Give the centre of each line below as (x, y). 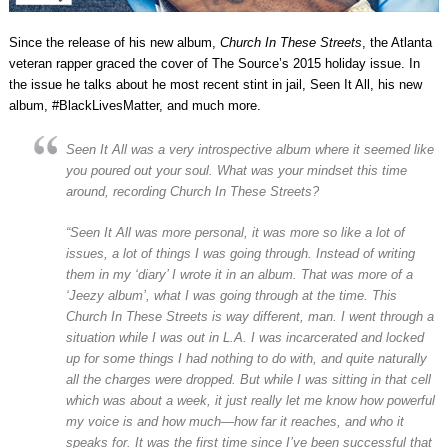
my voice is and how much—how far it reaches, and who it (234, 421)
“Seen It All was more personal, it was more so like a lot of (235, 232)
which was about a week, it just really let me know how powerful (250, 400)
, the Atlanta (396, 42)
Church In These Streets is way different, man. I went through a (249, 316)
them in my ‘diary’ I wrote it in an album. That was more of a (239, 274)
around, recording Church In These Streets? (192, 191)
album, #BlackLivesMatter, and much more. (134, 105)
